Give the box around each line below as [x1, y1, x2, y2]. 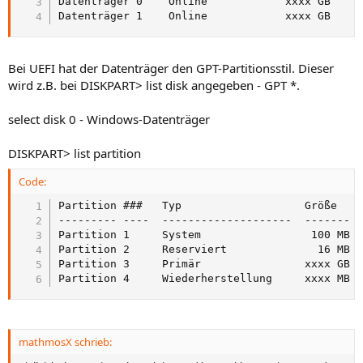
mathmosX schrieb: [19, 334, 112, 349]
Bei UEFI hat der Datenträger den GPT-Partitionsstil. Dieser [8, 60, 334, 77]
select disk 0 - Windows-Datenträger [8, 111, 210, 128]
